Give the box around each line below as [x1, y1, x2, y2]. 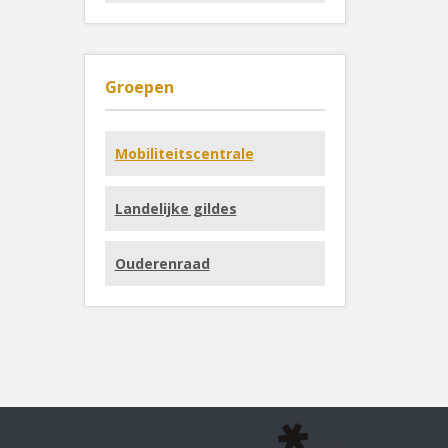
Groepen [104, 76, 174, 98]
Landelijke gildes [114, 199, 237, 218]
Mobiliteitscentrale [114, 144, 254, 163]
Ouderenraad [114, 254, 210, 273]
